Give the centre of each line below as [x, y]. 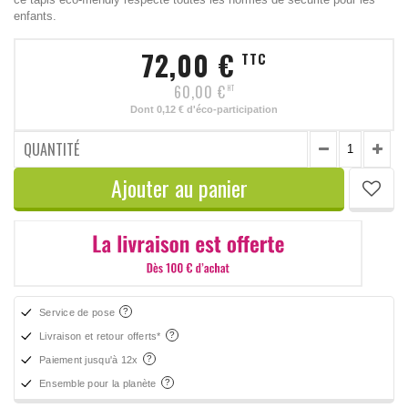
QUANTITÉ [51, 149]
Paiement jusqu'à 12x [90, 360]
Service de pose [79, 313]
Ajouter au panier [179, 187]
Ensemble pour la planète [99, 384]
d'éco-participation [231, 109]
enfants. [35, 15]
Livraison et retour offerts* [102, 337]
